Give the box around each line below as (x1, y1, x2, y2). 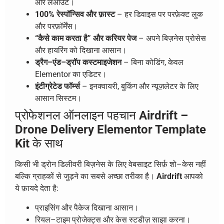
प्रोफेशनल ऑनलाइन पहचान (15, 108, 139, 123)
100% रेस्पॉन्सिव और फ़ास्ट (35, 9, 115, 19)
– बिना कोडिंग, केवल (121, 57, 183, 67)
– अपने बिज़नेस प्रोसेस (136, 33, 206, 43)
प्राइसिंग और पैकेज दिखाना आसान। (35, 202, 138, 212)
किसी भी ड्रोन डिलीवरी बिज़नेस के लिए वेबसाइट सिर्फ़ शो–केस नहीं (15, 159, 206, 169)
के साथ (29, 136, 63, 151)
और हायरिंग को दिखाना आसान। (35, 45, 126, 55)
